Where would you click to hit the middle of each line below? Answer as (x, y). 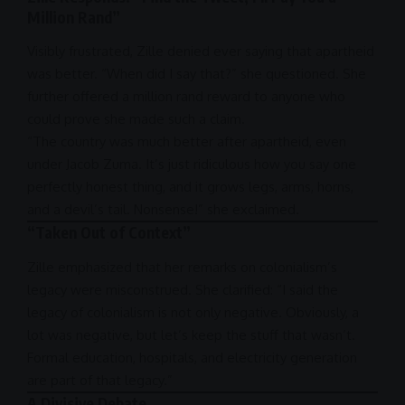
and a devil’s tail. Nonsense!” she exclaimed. (163, 210)
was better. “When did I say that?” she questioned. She (197, 74)
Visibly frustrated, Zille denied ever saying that (171, 52)
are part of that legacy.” (100, 380)
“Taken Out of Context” (109, 233)
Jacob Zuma (102, 165)
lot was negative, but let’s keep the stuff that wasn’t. (191, 334)
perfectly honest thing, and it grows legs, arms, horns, (190, 187)
